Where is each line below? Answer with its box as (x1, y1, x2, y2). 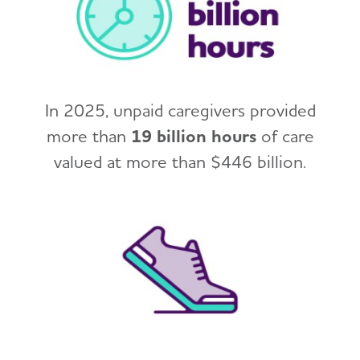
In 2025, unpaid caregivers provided (44, 100, 316, 121)
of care (256, 125, 314, 146)
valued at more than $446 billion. (54, 151, 306, 172)
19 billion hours (130, 125, 256, 146)
